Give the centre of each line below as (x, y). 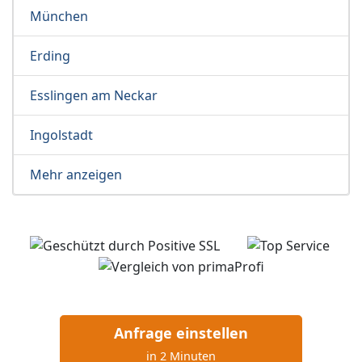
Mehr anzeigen (76, 175)
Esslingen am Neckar (94, 96)
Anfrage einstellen (181, 333)
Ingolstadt (61, 135)
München (59, 17)
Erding (50, 56)
